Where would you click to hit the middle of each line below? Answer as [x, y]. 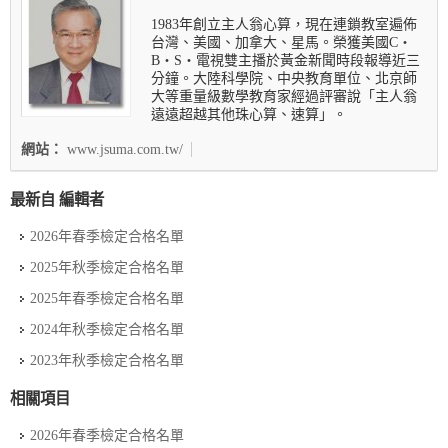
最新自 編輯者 [57, 199]
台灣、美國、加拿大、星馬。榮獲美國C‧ [281, 42]
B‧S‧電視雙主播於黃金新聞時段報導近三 [285, 60]
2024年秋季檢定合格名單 [107, 329]
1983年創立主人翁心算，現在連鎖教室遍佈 [284, 24]
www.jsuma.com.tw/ [125, 149]
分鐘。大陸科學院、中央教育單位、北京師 [284, 78]
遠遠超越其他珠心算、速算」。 [249, 114]
